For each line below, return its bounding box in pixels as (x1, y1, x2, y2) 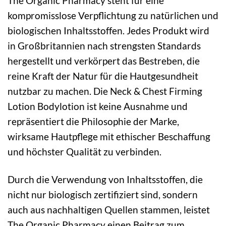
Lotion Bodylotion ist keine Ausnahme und (8, 100, 188, 112)
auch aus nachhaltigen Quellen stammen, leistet (8, 204, 210, 216)
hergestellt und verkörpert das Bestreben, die (8, 55, 200, 67)
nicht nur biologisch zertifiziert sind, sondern (8, 189, 198, 201)
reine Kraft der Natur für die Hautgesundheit (8, 70, 198, 82)
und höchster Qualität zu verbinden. (8, 146, 161, 158)
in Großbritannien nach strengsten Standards (8, 40, 201, 52)
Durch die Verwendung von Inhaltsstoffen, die (8, 174, 203, 186)
